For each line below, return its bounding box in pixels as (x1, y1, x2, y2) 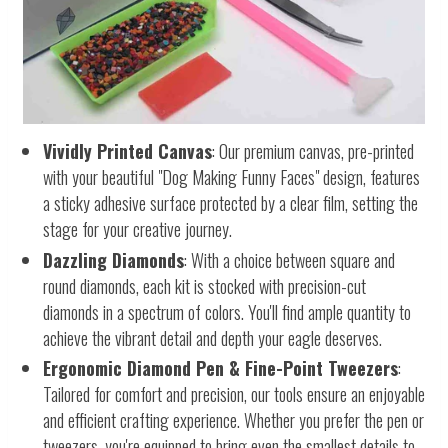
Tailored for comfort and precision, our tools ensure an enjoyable (43, 381, 425, 408)
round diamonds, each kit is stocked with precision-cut (43, 272, 366, 299)
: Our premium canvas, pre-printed (212, 138, 414, 165)
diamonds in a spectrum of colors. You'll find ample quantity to (43, 298, 411, 325)
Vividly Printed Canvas (43, 138, 212, 165)
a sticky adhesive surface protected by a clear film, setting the (43, 190, 418, 217)
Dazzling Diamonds (43, 246, 184, 273)
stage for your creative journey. (43, 216, 232, 243)
